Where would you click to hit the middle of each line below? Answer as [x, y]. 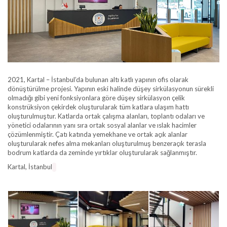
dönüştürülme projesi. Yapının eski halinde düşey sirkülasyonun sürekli [111, 88]
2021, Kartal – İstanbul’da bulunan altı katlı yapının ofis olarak [98, 79]
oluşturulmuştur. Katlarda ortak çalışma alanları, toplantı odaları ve [106, 116]
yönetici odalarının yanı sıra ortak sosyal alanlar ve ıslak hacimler [102, 125]
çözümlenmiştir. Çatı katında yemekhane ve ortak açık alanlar [98, 134]
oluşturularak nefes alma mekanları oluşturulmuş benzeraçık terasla [107, 143]
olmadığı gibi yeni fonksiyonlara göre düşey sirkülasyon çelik [96, 98]
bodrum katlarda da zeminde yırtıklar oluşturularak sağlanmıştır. [102, 152]
